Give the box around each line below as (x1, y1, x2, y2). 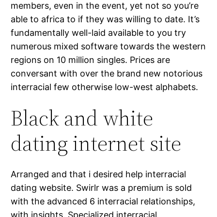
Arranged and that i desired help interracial (11, 169, 186, 180)
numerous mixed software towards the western (11, 41, 206, 52)
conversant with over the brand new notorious (11, 68, 203, 79)
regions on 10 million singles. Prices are (11, 55, 170, 65)
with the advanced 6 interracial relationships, (11, 196, 196, 207)
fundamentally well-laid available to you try (11, 28, 186, 38)
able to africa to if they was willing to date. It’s (11, 14, 200, 25)
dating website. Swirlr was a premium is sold (11, 183, 192, 193)
